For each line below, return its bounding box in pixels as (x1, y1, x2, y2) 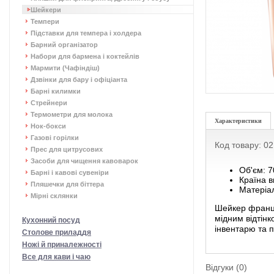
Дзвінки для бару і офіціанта (31, 76, 127, 83)
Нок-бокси (31, 122, 66, 130)
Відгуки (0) (206, 262, 247, 272)
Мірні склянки (31, 192, 78, 199)
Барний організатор (31, 41, 98, 48)
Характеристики (215, 117, 262, 124)
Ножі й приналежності (22, 240, 102, 249)
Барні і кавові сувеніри (31, 169, 109, 176)
